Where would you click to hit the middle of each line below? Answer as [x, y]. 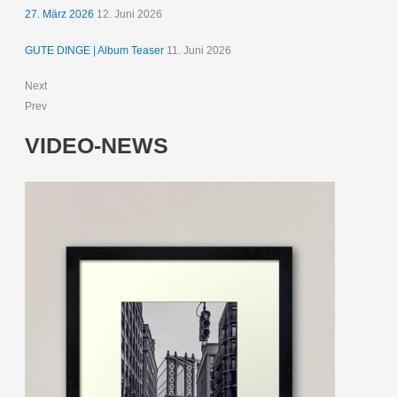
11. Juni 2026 [199, 50]
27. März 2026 [60, 14]
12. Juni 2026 [130, 14]
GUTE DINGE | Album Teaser [95, 50]
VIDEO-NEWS [97, 146]
